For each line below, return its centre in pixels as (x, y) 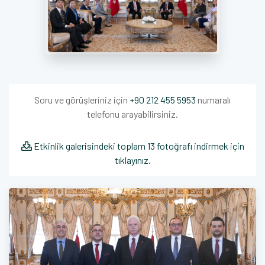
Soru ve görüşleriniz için (82, 99)
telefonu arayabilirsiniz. (132, 114)
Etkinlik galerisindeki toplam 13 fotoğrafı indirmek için (138, 146)
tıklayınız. (132, 160)
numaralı (213, 99)
